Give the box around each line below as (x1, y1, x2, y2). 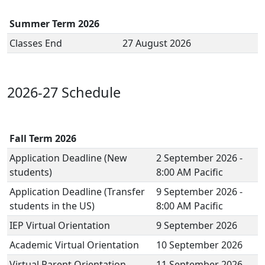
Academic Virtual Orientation (9, 238, 144, 251)
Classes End (9, 37, 67, 50)
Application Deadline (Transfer (9, 185, 145, 198)
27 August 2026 (122, 37, 193, 50)
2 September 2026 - (156, 151, 243, 164)
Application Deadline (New (9, 151, 127, 164)
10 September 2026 (156, 238, 243, 251)
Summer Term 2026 (9, 17, 99, 30)
